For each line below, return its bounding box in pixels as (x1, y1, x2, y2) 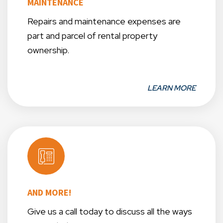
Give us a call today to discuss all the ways (27, 206, 192, 218)
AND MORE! (27, 187, 71, 199)
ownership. (27, 44, 69, 56)
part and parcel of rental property (27, 30, 157, 42)
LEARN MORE (147, 83, 196, 94)
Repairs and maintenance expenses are (27, 15, 181, 27)
